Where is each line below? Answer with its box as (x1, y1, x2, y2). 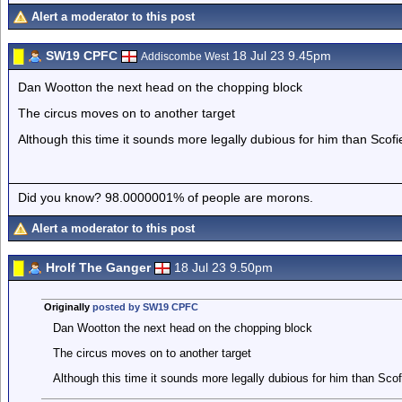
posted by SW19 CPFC (92, 301, 198, 312)
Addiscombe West (141, 50, 229, 63)
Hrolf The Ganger (46, 260, 151, 275)
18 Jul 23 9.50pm (174, 260, 273, 275)
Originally (43, 301, 92, 312)
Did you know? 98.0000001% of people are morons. (18, 189, 313, 205)
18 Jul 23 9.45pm (229, 48, 331, 63)
